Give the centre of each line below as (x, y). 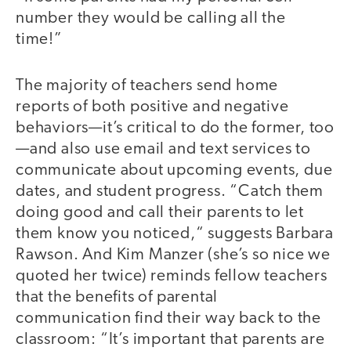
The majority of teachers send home (147, 85)
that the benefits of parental (117, 297)
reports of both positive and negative (152, 107)
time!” (39, 40)
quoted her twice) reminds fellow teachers (172, 276)
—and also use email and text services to (163, 149)
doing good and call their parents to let (160, 212)
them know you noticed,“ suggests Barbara (175, 233)
